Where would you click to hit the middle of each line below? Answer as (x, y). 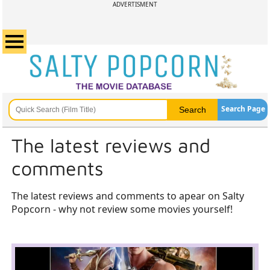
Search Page (243, 109)
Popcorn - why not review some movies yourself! (122, 209)
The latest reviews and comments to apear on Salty (127, 196)
